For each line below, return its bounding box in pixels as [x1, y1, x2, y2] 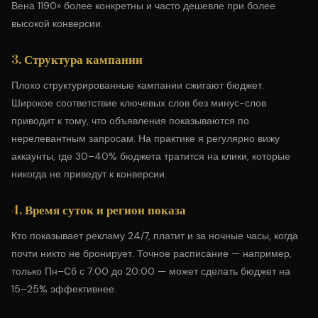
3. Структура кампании [11, 50, 143, 69]
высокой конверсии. [11, 17, 103, 30]
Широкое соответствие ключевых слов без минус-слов [11, 97, 266, 109]
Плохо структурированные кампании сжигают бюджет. [11, 79, 264, 92]
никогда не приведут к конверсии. [11, 168, 167, 180]
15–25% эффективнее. [11, 283, 116, 295]
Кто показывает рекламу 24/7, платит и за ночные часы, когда [11, 229, 298, 242]
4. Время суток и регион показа [11, 201, 186, 219]
